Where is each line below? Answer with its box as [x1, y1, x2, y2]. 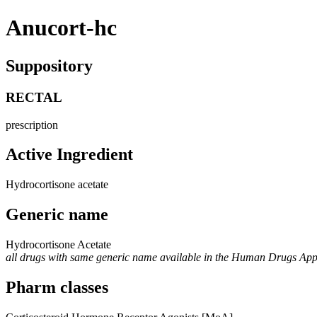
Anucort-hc [6, 15, 117, 41]
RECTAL [6, 89, 62, 105]
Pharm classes [6, 278, 108, 297]
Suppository [6, 56, 93, 75]
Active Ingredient [6, 145, 133, 164]
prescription [6, 118, 58, 131]
